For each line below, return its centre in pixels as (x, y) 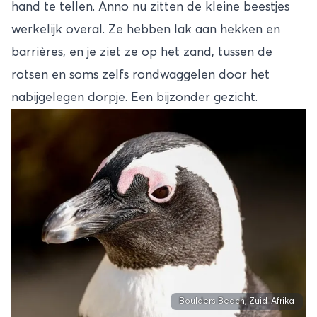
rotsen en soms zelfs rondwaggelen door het (140, 75)
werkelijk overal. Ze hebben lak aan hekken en (146, 29)
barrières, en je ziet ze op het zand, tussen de (142, 52)
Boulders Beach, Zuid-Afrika (237, 302)
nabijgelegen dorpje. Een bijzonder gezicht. (134, 97)
